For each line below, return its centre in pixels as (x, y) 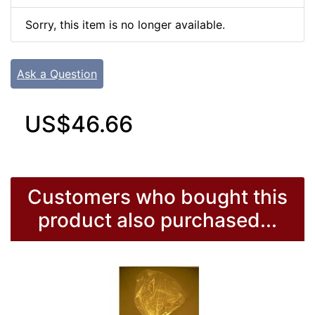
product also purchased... (157, 220)
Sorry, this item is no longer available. (125, 25)
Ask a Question (57, 74)
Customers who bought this (157, 197)
